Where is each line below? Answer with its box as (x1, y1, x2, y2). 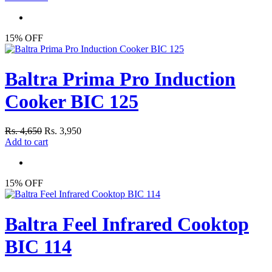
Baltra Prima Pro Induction (5, 67, 236, 90)
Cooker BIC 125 (5, 90, 138, 112)
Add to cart (5, 137, 48, 148)
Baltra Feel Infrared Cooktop (5, 212, 249, 235)
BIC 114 (5, 235, 72, 257)
